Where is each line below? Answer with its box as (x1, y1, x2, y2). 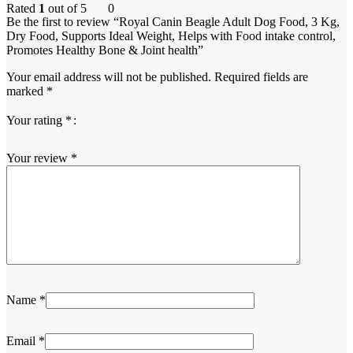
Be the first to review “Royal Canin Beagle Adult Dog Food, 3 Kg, (6, 15, 340, 29)
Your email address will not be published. (6, 70, 211, 84)
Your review (6, 151, 71, 165)
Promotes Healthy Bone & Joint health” (6, 43, 203, 58)
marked (6, 84, 46, 98)
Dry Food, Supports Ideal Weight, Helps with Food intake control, (6, 29, 336, 43)
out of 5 (45, 2, 87, 16)
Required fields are (214, 70, 308, 84)
